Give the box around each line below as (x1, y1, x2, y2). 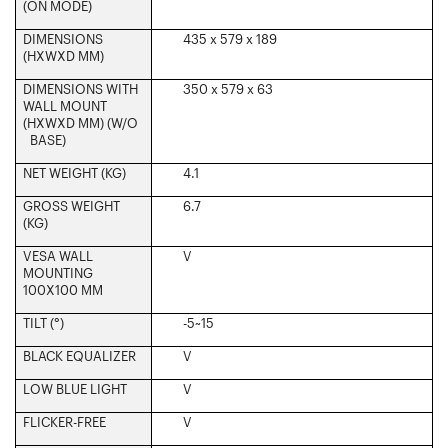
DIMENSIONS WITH (23, 80, 138, 97)
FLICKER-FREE (23, 413, 106, 430)
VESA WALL (23, 247, 93, 264)
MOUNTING (23, 264, 93, 281)
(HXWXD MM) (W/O (23, 114, 138, 131)
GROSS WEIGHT (23, 197, 120, 214)
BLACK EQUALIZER (23, 347, 136, 364)
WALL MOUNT (23, 97, 107, 114)
